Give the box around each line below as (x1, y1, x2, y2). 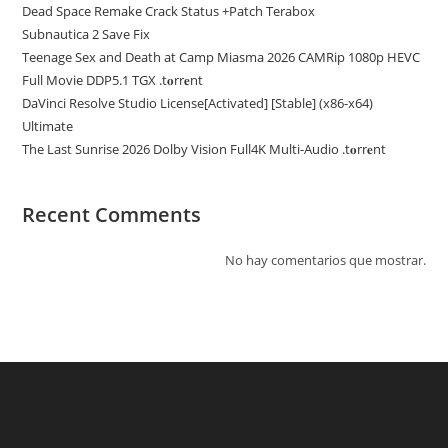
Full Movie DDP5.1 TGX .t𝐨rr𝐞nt (22, 71, 204, 89)
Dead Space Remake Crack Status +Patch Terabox (22, 2, 316, 20)
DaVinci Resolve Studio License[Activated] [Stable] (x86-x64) (22, 94, 374, 112)
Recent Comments (22, 201, 202, 228)
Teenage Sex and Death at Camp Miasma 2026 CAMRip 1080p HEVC (22, 48, 421, 66)
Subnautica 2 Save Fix (22, 25, 151, 43)
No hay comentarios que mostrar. (224, 251, 426, 269)
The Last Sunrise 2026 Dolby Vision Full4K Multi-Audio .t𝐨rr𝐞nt (22, 140, 387, 158)
